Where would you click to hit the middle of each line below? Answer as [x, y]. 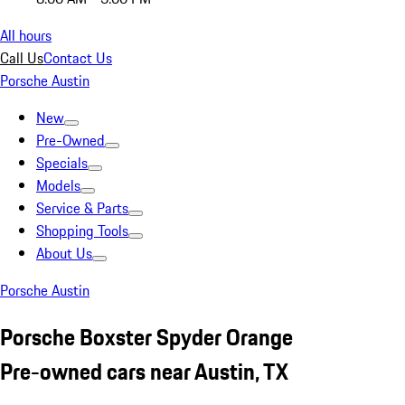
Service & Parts [82, 208]
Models [58, 185]
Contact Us [78, 58]
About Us [64, 253]
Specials [62, 163]
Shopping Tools [82, 231]
